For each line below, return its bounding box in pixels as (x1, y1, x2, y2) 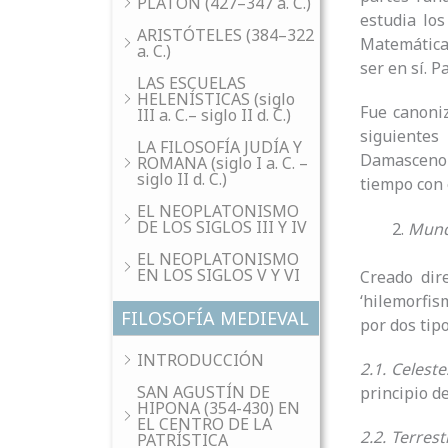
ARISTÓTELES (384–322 (137, 24, 314, 46)
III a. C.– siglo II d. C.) (137, 104, 291, 126)
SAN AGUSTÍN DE (137, 381, 270, 403)
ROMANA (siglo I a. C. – (137, 152, 308, 174)
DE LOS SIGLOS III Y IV (137, 216, 307, 238)
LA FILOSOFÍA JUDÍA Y (137, 136, 302, 158)
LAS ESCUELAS (137, 72, 246, 94)
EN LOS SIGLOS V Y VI (137, 264, 300, 286)
